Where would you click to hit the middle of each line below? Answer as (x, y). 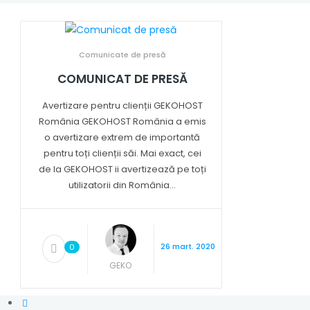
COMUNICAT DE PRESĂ (122, 79)
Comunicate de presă (122, 55)
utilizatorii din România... (122, 185)
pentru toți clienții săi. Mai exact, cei (122, 154)
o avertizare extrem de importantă (122, 138)
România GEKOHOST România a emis (122, 122)
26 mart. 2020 (188, 247)
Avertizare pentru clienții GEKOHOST (122, 106)
